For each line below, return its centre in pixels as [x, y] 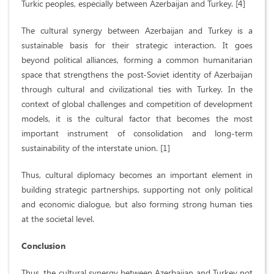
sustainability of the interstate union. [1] [96, 148]
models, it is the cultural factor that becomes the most [137, 119]
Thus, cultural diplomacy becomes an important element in [137, 175]
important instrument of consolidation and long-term [137, 133]
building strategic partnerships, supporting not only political [137, 190]
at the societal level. [58, 219]
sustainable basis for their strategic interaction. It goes [137, 45]
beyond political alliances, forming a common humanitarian [137, 60]
